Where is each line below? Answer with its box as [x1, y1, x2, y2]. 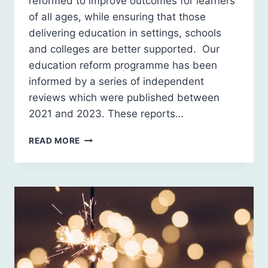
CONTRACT [80, 170, 130, 180]
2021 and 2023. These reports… [29, 107, 184, 120]
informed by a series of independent [29, 75, 204, 87]
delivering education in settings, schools [29, 26, 221, 39]
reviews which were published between [29, 91, 220, 103]
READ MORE [29, 135, 81, 145]
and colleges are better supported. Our [29, 42, 220, 55]
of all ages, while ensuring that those [29, 10, 206, 23]
